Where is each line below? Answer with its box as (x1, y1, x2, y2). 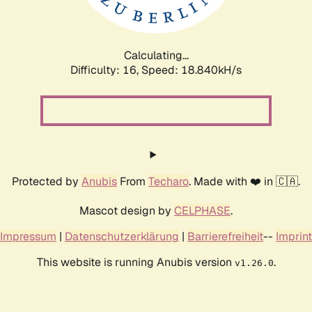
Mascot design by (79, 203, 174, 218)
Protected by (12, 173, 81, 189)
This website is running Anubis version (36, 254, 235, 270)
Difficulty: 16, (70, 62, 141, 77)
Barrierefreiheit (187, 228, 263, 244)
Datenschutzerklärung (65, 228, 179, 244)
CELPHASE (174, 203, 231, 218)
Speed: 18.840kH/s (141, 62, 242, 77)
